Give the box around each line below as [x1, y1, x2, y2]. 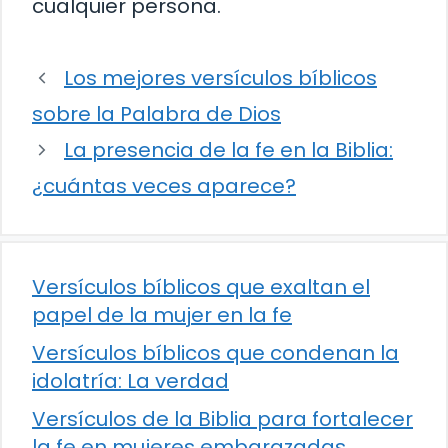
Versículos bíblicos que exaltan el [32, 273, 370, 302]
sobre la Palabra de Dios [32, 100, 281, 129]
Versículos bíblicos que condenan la [32, 339, 399, 368]
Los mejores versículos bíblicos [64, 64, 377, 93]
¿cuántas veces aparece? [32, 172, 296, 201]
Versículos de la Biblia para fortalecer [32, 405, 413, 434]
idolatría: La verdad [32, 367, 229, 396]
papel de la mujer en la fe [32, 301, 292, 330]
